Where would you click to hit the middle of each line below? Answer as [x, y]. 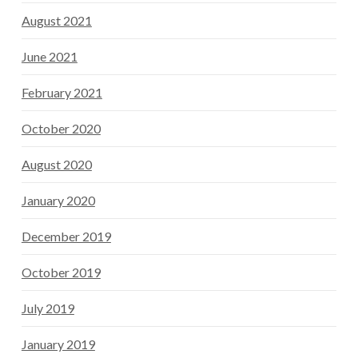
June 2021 [49, 57]
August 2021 [56, 21]
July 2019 [48, 308]
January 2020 [58, 201]
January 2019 [58, 344]
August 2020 [56, 165]
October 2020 [61, 129]
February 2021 [62, 93]
